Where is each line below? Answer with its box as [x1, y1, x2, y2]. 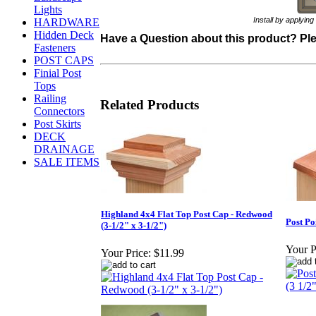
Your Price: [101, 247, 151, 260]
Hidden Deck [34, 29, 94, 41]
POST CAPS [34, 54, 94, 66]
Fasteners [34, 42, 75, 54]
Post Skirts [34, 118, 81, 130]
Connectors [34, 105, 85, 117]
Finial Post [34, 67, 81, 79]
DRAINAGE [34, 143, 95, 155]
